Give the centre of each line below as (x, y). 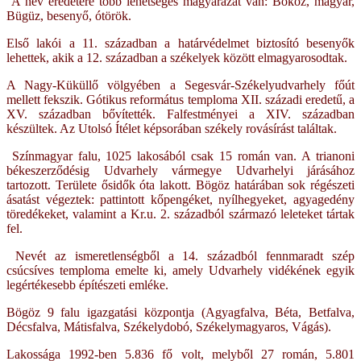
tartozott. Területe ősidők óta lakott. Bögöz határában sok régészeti (180, 185)
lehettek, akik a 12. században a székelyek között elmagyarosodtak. (177, 57)
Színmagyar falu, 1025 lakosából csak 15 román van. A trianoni (180, 156)
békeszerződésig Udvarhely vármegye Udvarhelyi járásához (180, 170)
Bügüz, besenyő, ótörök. (69, 15)
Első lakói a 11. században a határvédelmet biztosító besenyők (180, 43)
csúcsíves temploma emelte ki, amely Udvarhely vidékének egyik (180, 270)
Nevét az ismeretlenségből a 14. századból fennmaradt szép (180, 255)
